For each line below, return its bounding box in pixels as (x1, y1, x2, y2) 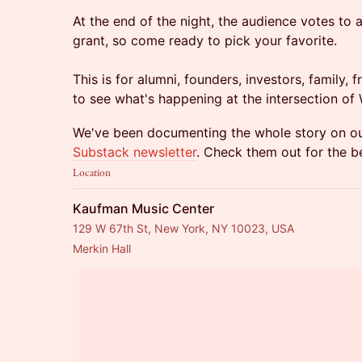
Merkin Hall (73, 242, 131, 255)
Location (73, 166, 111, 180)
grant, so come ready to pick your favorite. (73, 32, 337, 48)
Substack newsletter (73, 144, 196, 160)
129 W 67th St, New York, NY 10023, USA (73, 221, 294, 235)
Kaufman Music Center (73, 200, 214, 217)
